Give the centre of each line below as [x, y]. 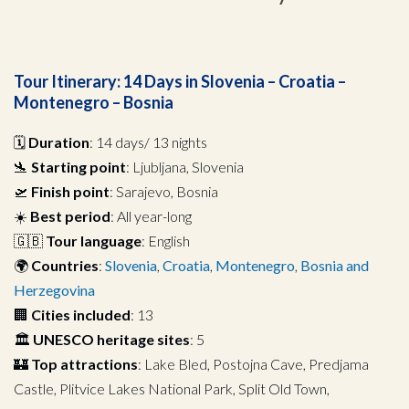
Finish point [70, 191]
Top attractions [84, 363]
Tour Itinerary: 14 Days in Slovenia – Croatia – [180, 81]
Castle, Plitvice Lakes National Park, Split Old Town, [172, 388]
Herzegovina [54, 289]
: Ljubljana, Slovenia [185, 166]
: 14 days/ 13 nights [148, 142]
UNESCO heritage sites [111, 339]
